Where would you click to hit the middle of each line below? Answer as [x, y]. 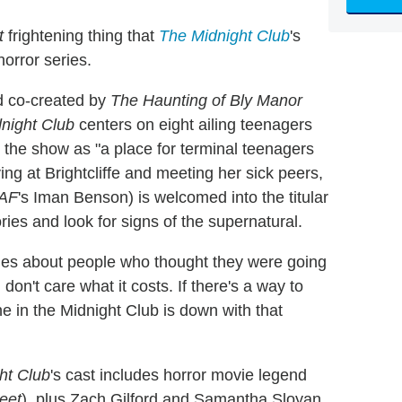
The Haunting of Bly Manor [206, 101]
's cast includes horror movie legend [179, 376]
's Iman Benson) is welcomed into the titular [173, 198]
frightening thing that [81, 36]
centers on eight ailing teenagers [193, 125]
